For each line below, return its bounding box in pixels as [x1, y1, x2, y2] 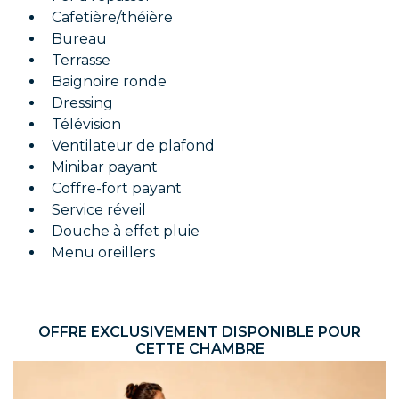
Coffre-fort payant [52, 180, 182, 197]
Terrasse [52, 52, 110, 69]
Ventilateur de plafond [52, 137, 215, 154]
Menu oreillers [52, 244, 155, 261]
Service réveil [52, 201, 146, 218]
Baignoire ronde [52, 73, 167, 90]
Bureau [52, 30, 107, 47]
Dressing [52, 94, 113, 111]
